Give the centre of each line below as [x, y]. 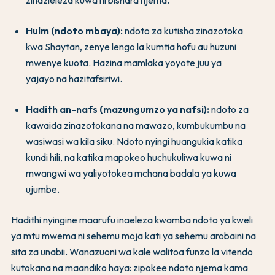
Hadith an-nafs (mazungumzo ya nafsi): [118, 110]
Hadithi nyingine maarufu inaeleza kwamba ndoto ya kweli [132, 220]
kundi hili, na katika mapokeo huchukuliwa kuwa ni [129, 157]
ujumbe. [43, 189]
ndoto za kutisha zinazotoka [183, 31]
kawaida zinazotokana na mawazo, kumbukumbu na [136, 126]
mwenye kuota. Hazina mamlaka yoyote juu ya [124, 63]
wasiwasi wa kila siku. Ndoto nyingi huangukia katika [134, 141]
